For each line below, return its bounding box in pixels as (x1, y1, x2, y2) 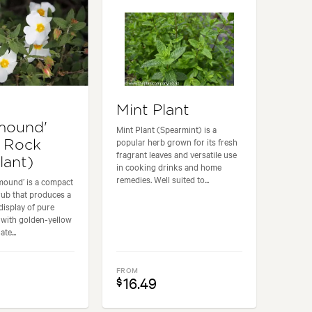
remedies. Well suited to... (116, 172, 210, 185)
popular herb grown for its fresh (116, 134, 238, 148)
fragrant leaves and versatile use (116, 147, 237, 160)
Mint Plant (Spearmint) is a (116, 122, 217, 135)
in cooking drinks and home (116, 159, 222, 173)
